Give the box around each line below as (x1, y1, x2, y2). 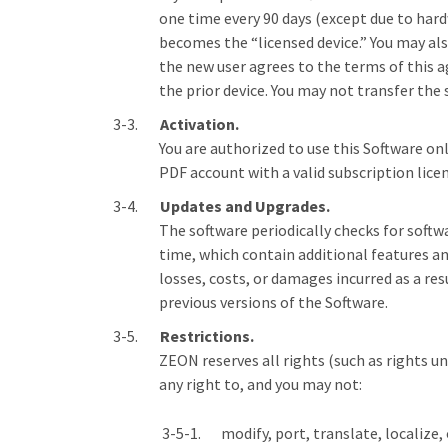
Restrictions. (160, 326, 254, 346)
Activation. (160, 114, 239, 134)
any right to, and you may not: (159, 374, 362, 394)
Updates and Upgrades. (160, 196, 330, 216)
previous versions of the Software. (159, 292, 388, 312)
